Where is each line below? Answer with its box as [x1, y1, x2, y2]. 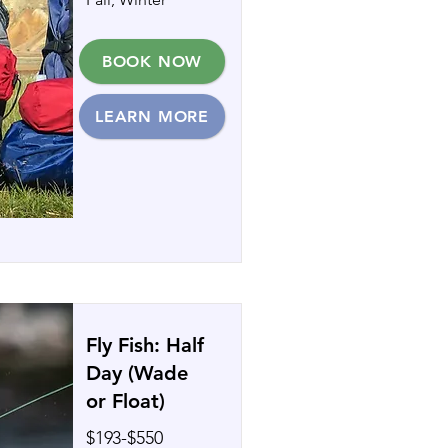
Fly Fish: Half [86, 333, 204, 357]
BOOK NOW [101, 52, 203, 71]
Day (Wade [86, 361, 188, 385]
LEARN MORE [95, 107, 209, 126]
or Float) [86, 389, 165, 413]
